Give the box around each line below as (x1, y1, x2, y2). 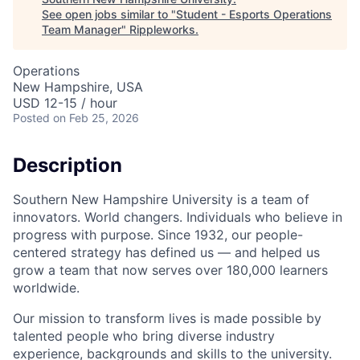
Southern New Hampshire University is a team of (13, 190, 309, 207)
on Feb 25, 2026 (53, 111, 139, 125)
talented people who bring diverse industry (13, 327, 275, 344)
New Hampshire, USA (13, 79, 143, 95)
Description (13, 153, 122, 177)
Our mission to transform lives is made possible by (13, 309, 321, 326)
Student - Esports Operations (176, 7, 332, 21)
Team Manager (42, 22, 121, 36)
